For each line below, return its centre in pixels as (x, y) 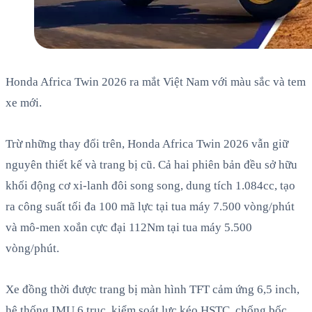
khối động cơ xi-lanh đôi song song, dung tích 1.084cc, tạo (150, 185)
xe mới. (24, 103)
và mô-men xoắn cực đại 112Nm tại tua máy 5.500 (129, 227)
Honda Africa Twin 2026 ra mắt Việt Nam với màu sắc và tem (156, 82)
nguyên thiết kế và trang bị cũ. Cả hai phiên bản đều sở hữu (151, 164)
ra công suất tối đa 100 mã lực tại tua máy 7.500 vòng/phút (150, 206)
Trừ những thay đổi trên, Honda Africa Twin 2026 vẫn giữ (147, 143)
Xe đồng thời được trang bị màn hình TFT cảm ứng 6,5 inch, (153, 289)
